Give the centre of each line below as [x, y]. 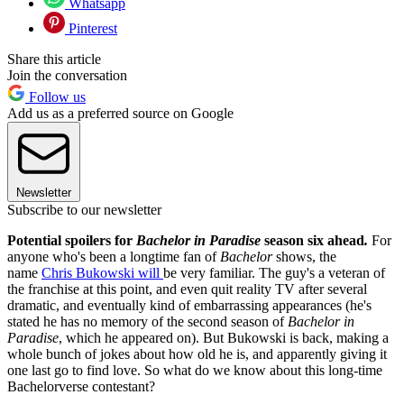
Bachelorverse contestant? [81, 387]
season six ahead [314, 241]
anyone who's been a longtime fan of [114, 257]
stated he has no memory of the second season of [147, 322]
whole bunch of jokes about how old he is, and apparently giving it [197, 354]
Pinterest [91, 29]
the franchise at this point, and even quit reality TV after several [187, 289]
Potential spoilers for [72, 241]
